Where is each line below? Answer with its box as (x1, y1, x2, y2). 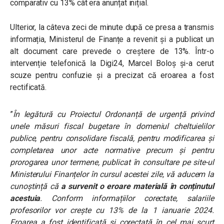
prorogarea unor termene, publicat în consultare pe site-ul (10, 157, 214, 167)
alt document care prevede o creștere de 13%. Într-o (10, 46, 214, 56)
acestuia (10, 193, 40, 203)
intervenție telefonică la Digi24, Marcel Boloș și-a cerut (10, 58, 214, 68)
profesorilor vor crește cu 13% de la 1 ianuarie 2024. (10, 205, 214, 215)
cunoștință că (10, 181, 61, 191)
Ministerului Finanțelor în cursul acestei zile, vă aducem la (10, 169, 214, 179)
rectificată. (10, 82, 47, 92)
